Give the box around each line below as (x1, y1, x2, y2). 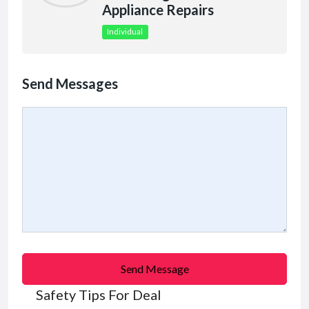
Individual (107, 26, 143, 37)
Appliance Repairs (102, 1, 215, 19)
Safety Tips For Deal (36, 286, 161, 303)
